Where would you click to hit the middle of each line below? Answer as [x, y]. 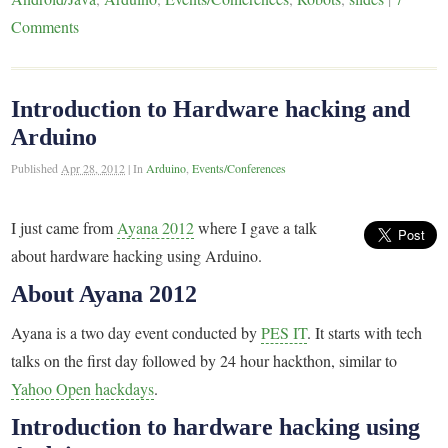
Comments [45, 27]
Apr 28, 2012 [93, 167]
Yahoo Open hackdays [83, 388]
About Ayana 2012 [104, 294]
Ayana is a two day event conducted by [136, 332]
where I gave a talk [256, 227]
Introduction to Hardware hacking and [211, 108]
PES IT [284, 332]
